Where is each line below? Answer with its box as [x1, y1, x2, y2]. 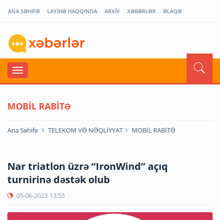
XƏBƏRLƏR [127, 7, 156, 15]
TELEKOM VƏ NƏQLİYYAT [48, 125, 123, 135]
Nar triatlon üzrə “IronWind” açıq [7, 159, 168, 173]
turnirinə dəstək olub [7, 172, 110, 186]
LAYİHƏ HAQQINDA [47, 7, 97, 15]
